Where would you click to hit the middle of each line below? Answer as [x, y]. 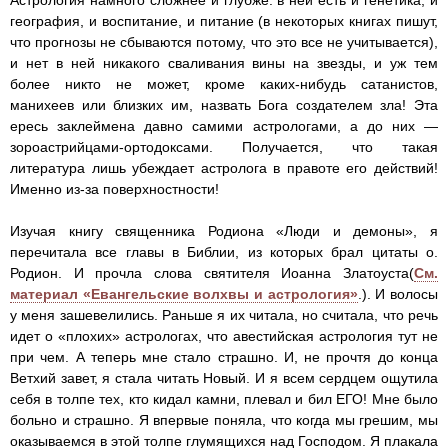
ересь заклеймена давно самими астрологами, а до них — [224, 126]
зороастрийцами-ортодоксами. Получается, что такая [224, 147]
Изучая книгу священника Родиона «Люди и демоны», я [224, 231]
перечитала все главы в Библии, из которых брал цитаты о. [224, 252]
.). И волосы [398, 294]
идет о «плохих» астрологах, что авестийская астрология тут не [224, 336]
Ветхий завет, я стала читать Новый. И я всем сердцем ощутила [224, 378]
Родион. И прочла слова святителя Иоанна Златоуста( [212, 273]
